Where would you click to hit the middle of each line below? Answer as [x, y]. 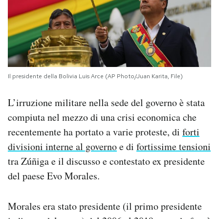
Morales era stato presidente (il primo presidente [105, 206]
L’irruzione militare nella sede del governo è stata [106, 103]
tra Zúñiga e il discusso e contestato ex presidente [106, 161]
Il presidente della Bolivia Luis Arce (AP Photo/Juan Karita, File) [95, 77]
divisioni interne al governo [62, 147]
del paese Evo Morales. [54, 176]
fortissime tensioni [174, 147]
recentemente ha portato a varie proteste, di [95, 132]
